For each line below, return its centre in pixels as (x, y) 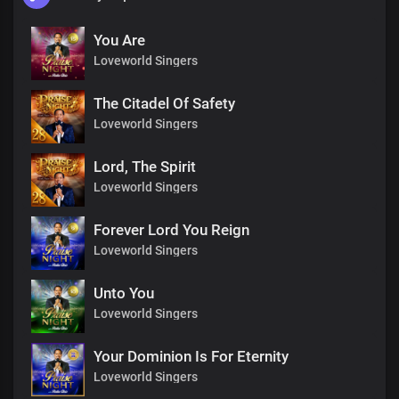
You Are (119, 40)
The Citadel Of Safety (164, 103)
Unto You (124, 293)
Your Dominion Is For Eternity (191, 356)
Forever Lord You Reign (171, 230)
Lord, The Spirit (145, 167)
